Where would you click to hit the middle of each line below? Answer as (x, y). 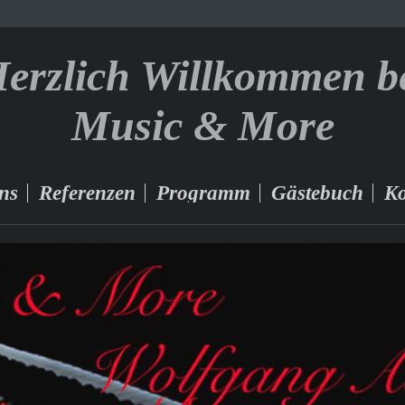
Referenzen (87, 193)
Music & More (202, 125)
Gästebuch (317, 193)
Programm (203, 193)
